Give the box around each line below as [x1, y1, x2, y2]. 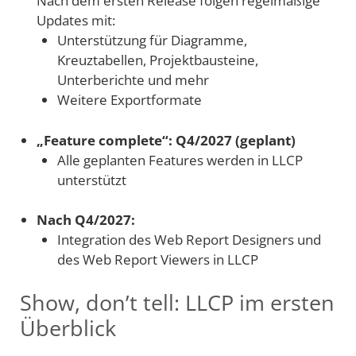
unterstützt [56, 170, 126, 189]
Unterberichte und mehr [56, 71, 209, 90]
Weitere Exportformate [56, 91, 202, 110]
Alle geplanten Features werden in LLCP [56, 150, 303, 169]
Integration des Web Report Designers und [56, 230, 321, 250]
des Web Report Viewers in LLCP [56, 250, 258, 269]
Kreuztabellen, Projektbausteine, [56, 51, 258, 70]
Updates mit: [37, 11, 115, 30]
